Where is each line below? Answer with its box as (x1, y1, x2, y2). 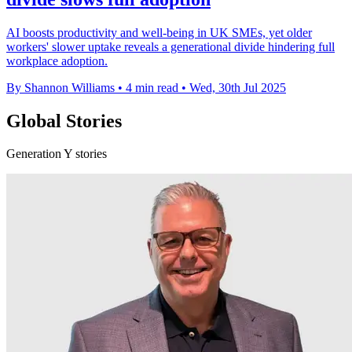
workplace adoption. (6, 53, 108, 68)
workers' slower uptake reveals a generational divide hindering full (6, 39, 335, 53)
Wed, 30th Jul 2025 (189, 80, 286, 94)
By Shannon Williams (6, 80, 115, 94)
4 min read (126, 80, 178, 94)
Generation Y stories (6, 147, 107, 161)
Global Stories (6, 110, 122, 131)
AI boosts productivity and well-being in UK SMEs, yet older (6, 25, 312, 39)
